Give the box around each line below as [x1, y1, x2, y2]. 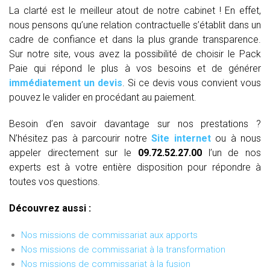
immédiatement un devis [9, 77, 122, 89]
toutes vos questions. [9, 175, 100, 187]
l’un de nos [201, 146, 262, 159]
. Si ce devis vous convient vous [122, 77, 261, 89]
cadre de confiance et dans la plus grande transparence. [9, 33, 261, 45]
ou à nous [215, 132, 262, 144]
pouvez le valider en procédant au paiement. [9, 91, 196, 103]
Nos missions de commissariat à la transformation [21, 243, 225, 255]
